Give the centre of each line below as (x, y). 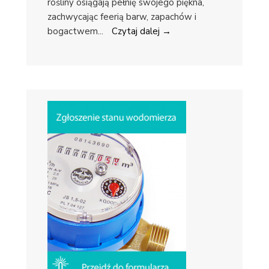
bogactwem (73, 31)
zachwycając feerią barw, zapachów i (122, 17)
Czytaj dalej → (141, 31)
